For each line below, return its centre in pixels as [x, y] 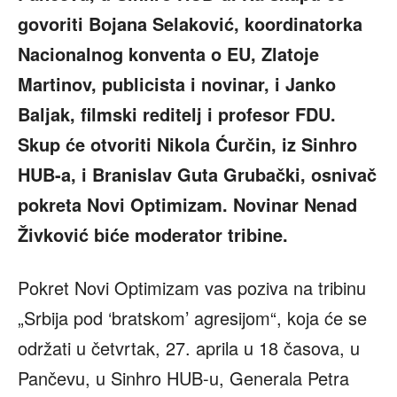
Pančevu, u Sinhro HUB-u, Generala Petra [183, 378]
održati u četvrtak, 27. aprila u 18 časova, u [189, 348]
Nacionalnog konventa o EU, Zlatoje [168, 54]
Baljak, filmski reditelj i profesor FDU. [177, 114]
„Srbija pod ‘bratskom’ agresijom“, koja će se [192, 318]
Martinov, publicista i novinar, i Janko [177, 84]
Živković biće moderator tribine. [153, 235]
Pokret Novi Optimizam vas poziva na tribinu [192, 288]
